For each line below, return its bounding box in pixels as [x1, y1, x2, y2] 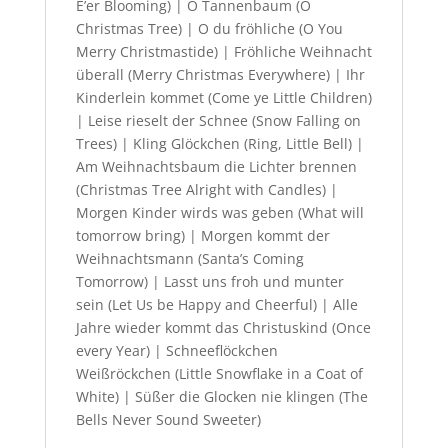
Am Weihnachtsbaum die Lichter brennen [75, 157, 357, 177]
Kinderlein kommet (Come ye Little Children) [75, 88, 372, 108]
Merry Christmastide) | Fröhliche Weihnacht [75, 42, 372, 62]
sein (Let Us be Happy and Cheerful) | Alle [75, 295, 358, 315]
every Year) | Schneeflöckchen [75, 341, 278, 361]
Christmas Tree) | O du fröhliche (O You [75, 19, 343, 39]
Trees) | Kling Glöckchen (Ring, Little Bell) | [75, 134, 364, 154]
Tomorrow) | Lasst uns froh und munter [75, 272, 344, 292]
